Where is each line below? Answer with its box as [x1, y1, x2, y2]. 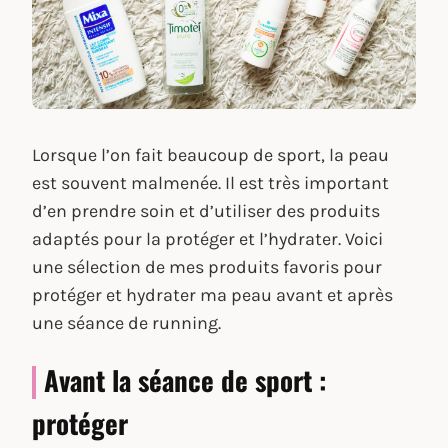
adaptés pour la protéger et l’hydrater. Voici [32, 227, 383, 250]
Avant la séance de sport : [44, 360, 327, 401]
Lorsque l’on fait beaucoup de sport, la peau [32, 143, 389, 166]
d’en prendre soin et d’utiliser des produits [32, 199, 380, 222]
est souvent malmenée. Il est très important [32, 171, 389, 194]
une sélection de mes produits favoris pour [32, 255, 382, 278]
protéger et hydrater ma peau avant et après [32, 283, 393, 306]
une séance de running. [32, 311, 221, 334]
